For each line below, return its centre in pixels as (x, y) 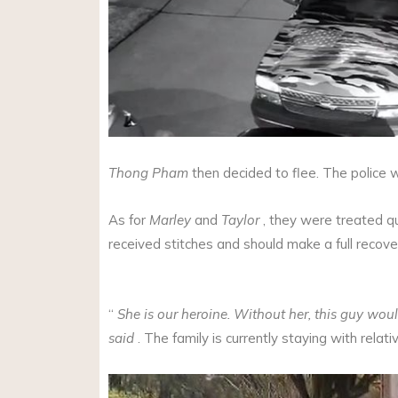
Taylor (240, 219)
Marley (170, 219)
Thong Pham (148, 172)
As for (129, 219)
